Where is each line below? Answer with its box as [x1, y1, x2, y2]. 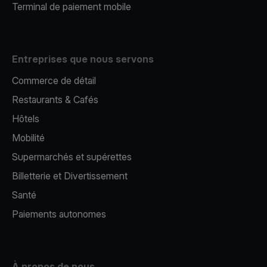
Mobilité [12, 132, 45, 144]
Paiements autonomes [12, 208, 106, 220]
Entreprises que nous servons [12, 53, 154, 65]
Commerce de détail [12, 74, 96, 86]
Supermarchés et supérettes [12, 151, 132, 163]
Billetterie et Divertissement [12, 170, 128, 182]
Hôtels [12, 113, 39, 125]
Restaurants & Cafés [12, 94, 98, 105]
